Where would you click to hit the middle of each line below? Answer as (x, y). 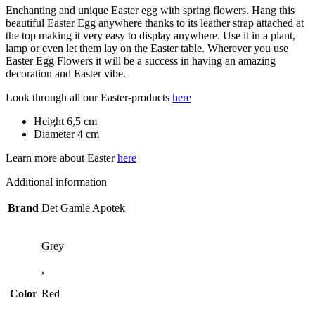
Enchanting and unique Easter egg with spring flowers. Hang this (150, 10)
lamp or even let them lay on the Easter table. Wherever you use (147, 48)
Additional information (56, 181)
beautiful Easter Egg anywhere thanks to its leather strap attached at (155, 22)
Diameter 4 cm (66, 134)
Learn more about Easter (62, 157)
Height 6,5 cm (65, 121)
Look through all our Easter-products (89, 97)
